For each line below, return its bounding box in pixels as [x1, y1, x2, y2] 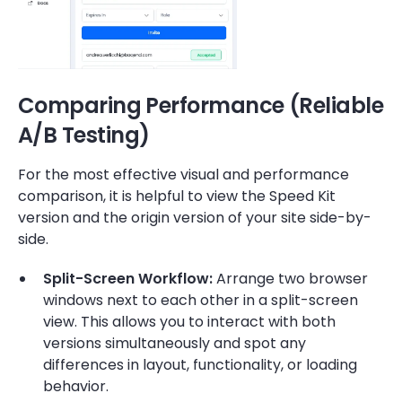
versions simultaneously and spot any [43, 333, 306, 354]
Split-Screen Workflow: [43, 268, 213, 289]
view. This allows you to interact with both [43, 311, 336, 332]
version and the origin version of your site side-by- [18, 207, 371, 228]
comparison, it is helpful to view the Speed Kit [18, 186, 336, 206]
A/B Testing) [18, 120, 150, 150]
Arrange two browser [213, 268, 368, 289]
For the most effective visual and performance [18, 164, 349, 185]
